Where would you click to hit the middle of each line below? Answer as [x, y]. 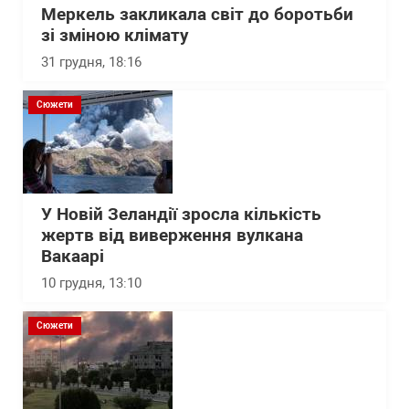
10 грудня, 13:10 [91, 283]
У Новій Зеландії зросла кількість [181, 214]
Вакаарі [73, 256]
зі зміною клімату [115, 35]
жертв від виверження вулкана [172, 235]
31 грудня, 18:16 [91, 62]
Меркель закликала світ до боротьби [197, 14]
